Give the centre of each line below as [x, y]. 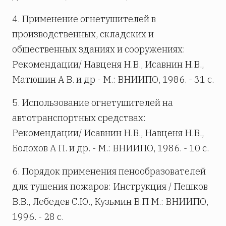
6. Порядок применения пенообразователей [109, 171]
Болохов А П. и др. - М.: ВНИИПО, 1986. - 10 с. [110, 148]
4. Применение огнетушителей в [84, 19]
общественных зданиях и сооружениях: [99, 49]
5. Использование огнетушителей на [93, 102]
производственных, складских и [83, 34]
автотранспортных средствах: [79, 118]
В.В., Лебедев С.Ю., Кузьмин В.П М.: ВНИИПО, [110, 201]
